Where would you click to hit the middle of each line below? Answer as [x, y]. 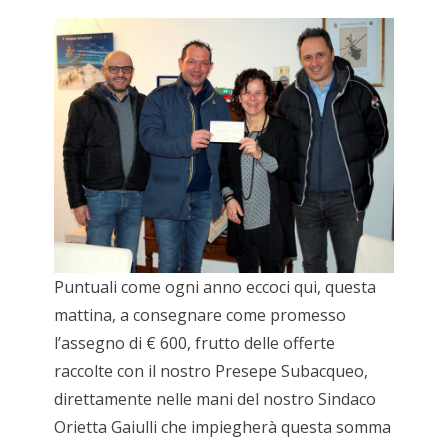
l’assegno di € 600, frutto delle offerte [194, 343]
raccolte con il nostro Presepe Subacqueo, [210, 371]
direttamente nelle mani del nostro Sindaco [214, 399]
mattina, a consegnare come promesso [199, 315]
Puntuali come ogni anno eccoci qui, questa [214, 287]
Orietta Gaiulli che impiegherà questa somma [222, 427]
